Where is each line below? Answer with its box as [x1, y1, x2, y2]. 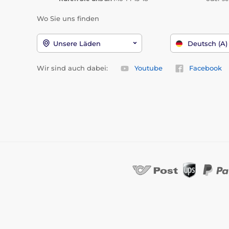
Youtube [134, 64, 163, 73]
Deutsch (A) [188, 39, 227, 48]
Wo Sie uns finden [37, 14, 99, 22]
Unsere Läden [53, 39, 101, 48]
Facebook [189, 64, 222, 73]
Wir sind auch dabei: [37, 64, 108, 73]
